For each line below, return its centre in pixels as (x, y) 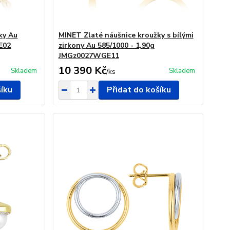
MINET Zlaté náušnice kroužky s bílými (126, 35)
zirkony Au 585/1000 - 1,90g (106, 45)
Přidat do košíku (139, 90)
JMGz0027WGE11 (89, 56)
